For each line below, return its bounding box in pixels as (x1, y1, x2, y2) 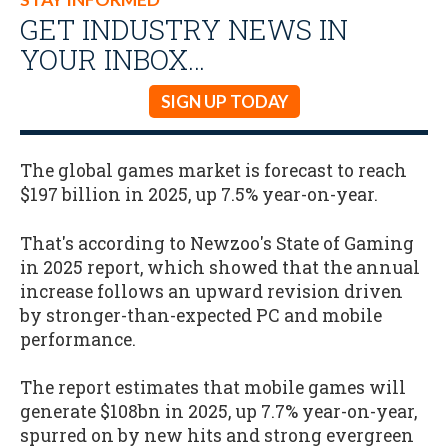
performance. (20, 327, 136, 351)
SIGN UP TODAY (160, 90, 288, 112)
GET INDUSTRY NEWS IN (20, 9, 348, 48)
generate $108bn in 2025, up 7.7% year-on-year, (20, 400, 417, 424)
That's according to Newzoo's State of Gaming (20, 231, 414, 255)
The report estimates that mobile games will (20, 376, 406, 400)
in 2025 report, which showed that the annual (20, 255, 420, 279)
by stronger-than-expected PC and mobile (20, 303, 382, 327)
